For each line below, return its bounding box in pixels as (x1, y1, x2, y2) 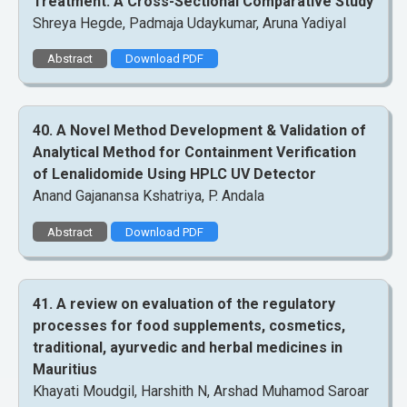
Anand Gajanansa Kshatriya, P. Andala (33, 187, 264, 205)
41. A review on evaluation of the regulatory (33, 294, 335, 313)
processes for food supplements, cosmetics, (33, 316, 345, 334)
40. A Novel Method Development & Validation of (33, 122, 366, 140)
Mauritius (33, 360, 97, 378)
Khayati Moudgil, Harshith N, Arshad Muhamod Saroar (33, 382, 369, 400)
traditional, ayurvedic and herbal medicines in (33, 338, 342, 356)
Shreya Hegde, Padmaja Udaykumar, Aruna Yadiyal (33, 14, 346, 32)
